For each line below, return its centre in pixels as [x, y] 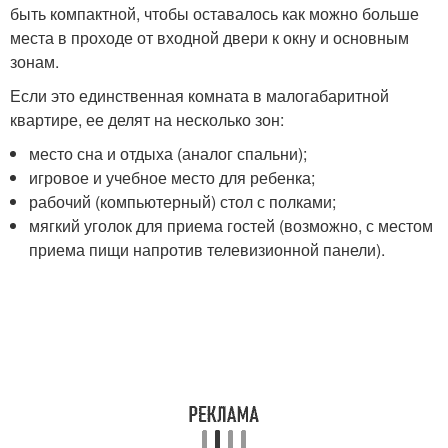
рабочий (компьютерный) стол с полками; [183, 201]
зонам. [34, 61]
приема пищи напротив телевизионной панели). [207, 249]
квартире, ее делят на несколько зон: [147, 119]
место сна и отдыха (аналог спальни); [168, 153]
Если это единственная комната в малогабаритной [199, 95]
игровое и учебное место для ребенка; [172, 177]
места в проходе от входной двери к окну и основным [209, 37]
